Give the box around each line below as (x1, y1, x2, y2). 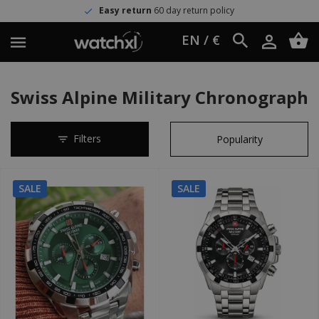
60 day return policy (82, 4, 165, 16)
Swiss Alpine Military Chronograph (11, 85, 308, 109)
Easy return (29, 4, 83, 16)
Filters (73, 132, 102, 145)
